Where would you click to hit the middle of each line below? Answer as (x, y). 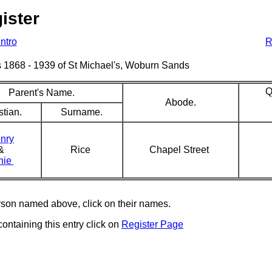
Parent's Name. (42, 93)
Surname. (82, 112)
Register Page (152, 224)
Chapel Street (180, 150)
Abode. (180, 102)
